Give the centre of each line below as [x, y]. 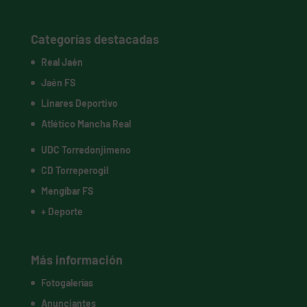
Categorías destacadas [95, 39]
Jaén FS [58, 83]
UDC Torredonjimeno [86, 150]
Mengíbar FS [67, 191]
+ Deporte [62, 212]
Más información [76, 260]
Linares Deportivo [79, 103]
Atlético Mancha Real [86, 124]
